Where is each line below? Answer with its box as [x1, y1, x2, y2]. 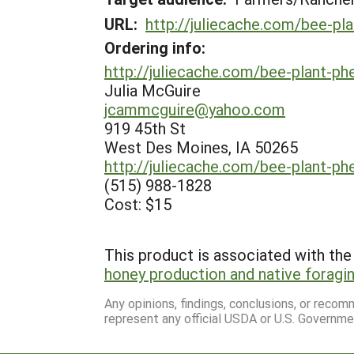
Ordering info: [104, 37, 205, 58]
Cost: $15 [104, 194, 171, 214]
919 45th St [104, 118, 186, 138]
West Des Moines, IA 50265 [104, 137, 298, 157]
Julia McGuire [104, 80, 201, 100]
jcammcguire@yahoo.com [104, 99, 285, 119]
